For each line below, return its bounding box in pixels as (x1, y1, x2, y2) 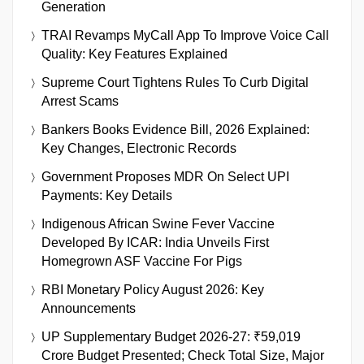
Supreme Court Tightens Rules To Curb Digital (41, 76, 309, 90)
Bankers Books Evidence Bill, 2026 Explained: (41, 123, 310, 137)
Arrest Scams (41, 94, 119, 109)
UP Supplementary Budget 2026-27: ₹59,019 (41, 330, 301, 344)
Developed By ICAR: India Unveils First (41, 236, 269, 250)
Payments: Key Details (41, 188, 172, 203)
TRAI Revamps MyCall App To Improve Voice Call (41, 28, 329, 43)
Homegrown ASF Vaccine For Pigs (41, 254, 242, 269)
